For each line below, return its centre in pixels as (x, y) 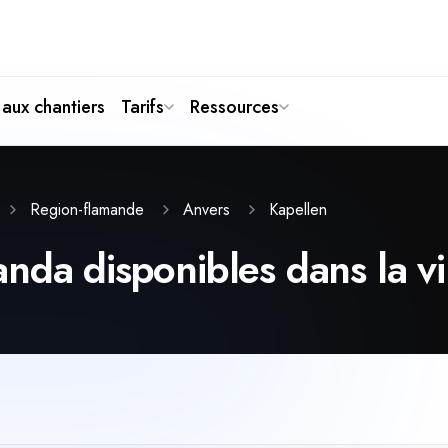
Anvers (206, 209)
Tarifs (142, 107)
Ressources (234, 107)
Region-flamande (87, 209)
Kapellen (298, 209)
